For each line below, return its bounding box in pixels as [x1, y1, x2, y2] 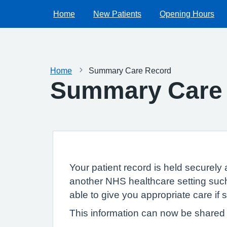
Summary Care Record [89, 66, 171, 74]
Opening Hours [160, 10, 214, 18]
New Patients [93, 10, 141, 18]
